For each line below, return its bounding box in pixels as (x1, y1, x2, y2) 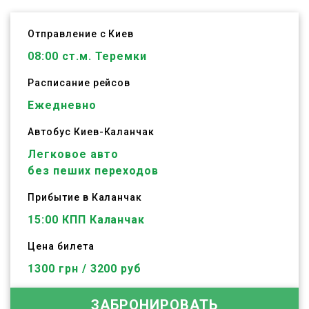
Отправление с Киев (28, 28, 134, 39)
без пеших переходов (28, 164, 159, 177)
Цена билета (28, 241, 94, 252)
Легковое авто (28, 148, 119, 161)
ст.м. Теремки (58, 50, 148, 63)
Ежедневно (28, 99, 97, 112)
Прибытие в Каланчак (28, 192, 143, 203)
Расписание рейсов (28, 77, 131, 88)
